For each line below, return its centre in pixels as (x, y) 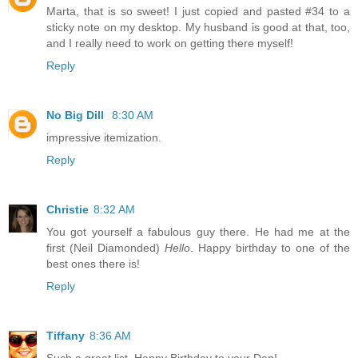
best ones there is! (93, 264)
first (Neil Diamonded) (105, 248)
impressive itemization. (104, 138)
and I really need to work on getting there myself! (170, 44)
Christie (68, 210)
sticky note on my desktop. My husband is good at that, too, (198, 28)
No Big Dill (77, 115)
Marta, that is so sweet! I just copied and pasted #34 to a (198, 12)
